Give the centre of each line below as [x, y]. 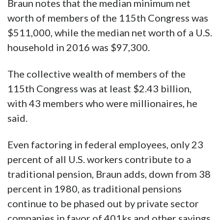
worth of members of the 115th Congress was [108, 18]
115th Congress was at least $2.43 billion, [99, 89]
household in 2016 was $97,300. [79, 47]
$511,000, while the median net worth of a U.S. [110, 33]
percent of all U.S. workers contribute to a [99, 159]
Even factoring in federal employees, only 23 [105, 145]
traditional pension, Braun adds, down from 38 [109, 174]
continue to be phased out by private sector [103, 204]
